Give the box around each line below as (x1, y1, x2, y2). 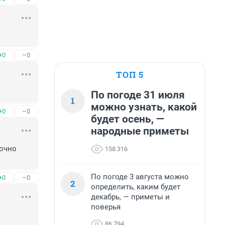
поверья (91, 202, 121, 211)
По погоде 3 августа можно (91, 172, 189, 181)
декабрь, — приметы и (91, 192, 170, 201)
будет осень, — (91, 113, 164, 125)
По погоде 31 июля (91, 89, 185, 101)
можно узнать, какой (91, 101, 197, 113)
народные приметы (91, 125, 189, 137)
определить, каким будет (91, 182, 180, 191)
